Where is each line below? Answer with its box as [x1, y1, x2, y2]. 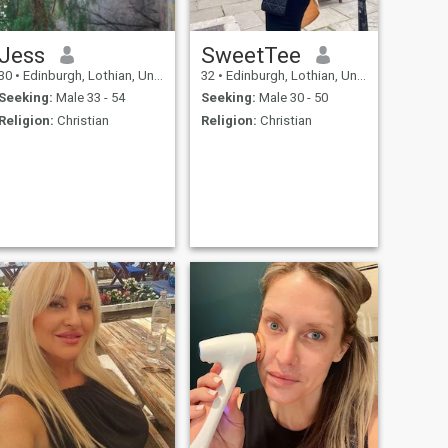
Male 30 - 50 [255, 90, 328, 106]
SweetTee [200, 41, 301, 68]
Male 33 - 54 [52, 90, 125, 106]
